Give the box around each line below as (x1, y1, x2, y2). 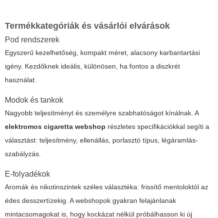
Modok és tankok (5, 96, 63, 105)
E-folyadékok (5, 170, 50, 179)
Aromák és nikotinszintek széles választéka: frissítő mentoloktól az (5, 183, 208, 191)
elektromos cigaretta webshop (5, 123, 106, 131)
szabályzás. (5, 150, 41, 158)
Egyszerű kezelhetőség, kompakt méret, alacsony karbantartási (5, 49, 200, 57)
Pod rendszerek (5, 36, 59, 44)
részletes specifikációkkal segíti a (106, 123, 209, 131)
